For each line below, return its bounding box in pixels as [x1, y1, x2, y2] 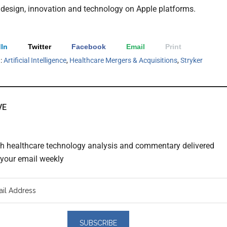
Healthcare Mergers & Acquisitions [69, 56, 177, 65]
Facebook [71, 43, 106, 51]
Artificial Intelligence [4, 56, 66, 65]
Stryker [180, 56, 203, 65]
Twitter [28, 43, 51, 51]
